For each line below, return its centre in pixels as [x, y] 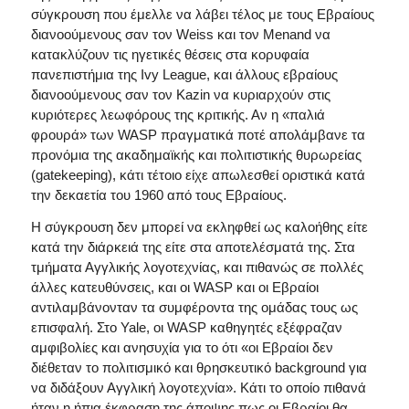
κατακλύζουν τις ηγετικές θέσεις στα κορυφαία [170, 54]
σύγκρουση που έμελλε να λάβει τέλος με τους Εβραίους [202, 14]
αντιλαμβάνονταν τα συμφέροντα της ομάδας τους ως [194, 307]
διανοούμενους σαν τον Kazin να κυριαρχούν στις [180, 94]
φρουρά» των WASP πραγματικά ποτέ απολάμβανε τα [198, 134]
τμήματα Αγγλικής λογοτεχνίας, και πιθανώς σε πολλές [197, 267]
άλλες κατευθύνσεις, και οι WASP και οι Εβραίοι [174, 287]
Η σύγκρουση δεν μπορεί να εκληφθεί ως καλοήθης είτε [199, 226]
